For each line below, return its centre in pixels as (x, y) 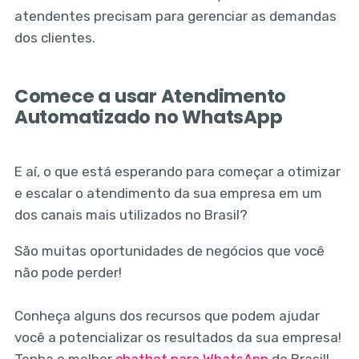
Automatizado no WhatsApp (148, 117)
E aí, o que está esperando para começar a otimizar (177, 171)
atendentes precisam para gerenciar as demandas (175, 16)
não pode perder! (68, 272)
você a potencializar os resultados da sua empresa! (177, 337)
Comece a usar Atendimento (150, 96)
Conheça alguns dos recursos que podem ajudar (167, 315)
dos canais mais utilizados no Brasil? (131, 214)
